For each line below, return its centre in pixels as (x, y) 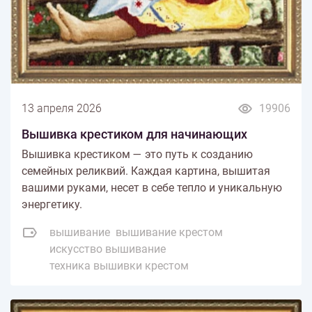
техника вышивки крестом (119, 266)
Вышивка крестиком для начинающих (134, 134)
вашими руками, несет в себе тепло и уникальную (152, 188)
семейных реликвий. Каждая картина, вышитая (146, 171)
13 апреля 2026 (62, 109)
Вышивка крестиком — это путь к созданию (137, 155)
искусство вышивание (108, 249)
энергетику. (52, 205)
